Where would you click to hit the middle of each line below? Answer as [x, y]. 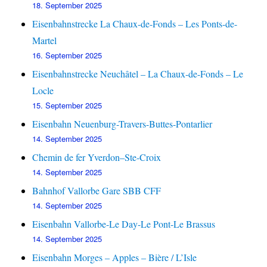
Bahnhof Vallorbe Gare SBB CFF [97, 191]
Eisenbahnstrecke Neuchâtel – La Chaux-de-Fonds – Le [138, 74]
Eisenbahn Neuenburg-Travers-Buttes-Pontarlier [122, 124]
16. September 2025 [67, 55]
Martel [45, 41]
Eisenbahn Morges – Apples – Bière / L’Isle [115, 257]
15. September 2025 [67, 105]
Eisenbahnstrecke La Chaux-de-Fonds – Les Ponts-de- [135, 24]
